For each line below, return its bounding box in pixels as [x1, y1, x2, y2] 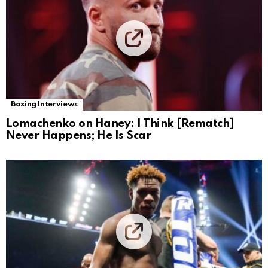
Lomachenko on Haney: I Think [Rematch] [6, 117, 234, 129]
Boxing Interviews [11, 100, 78, 108]
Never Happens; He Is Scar [6, 129, 151, 141]
